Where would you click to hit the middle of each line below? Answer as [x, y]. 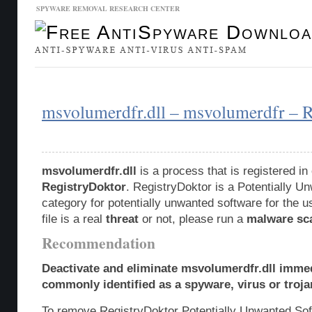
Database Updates [159, 81]
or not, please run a [193, 219]
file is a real [74, 219]
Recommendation [99, 243]
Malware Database [76, 81]
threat [122, 219]
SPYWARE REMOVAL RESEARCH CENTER [108, 8]
